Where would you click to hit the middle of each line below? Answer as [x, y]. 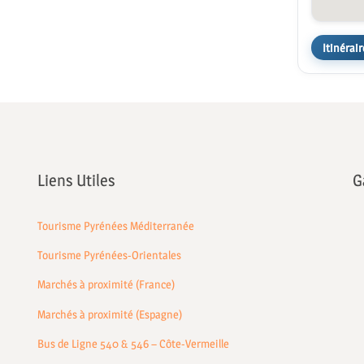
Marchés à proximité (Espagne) [110, 314]
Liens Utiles [77, 181]
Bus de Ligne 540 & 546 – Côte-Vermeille [134, 343]
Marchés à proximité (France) [106, 284]
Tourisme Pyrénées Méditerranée [116, 226]
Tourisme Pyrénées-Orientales [110, 255]
